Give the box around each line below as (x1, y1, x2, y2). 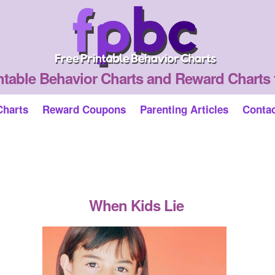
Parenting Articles (140, 102, 228, 117)
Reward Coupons (42, 102, 126, 117)
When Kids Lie (88, 195, 184, 215)
